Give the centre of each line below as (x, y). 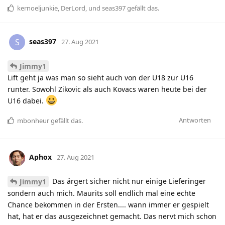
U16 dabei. (27, 100)
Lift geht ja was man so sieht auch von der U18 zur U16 (100, 77)
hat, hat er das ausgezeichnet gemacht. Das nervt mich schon (112, 216)
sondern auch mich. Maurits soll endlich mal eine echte (101, 193)
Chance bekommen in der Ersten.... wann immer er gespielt (108, 205)
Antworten (195, 120)
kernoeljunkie (37, 8)
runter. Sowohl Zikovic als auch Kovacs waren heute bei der (107, 89)
